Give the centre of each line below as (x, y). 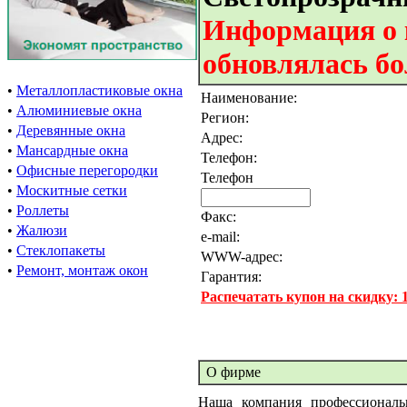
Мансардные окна (72, 150)
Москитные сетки (72, 190)
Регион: (225, 118)
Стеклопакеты (61, 250)
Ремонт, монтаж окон (82, 270)
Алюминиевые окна (79, 110)
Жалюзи (42, 230)
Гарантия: (231, 277)
